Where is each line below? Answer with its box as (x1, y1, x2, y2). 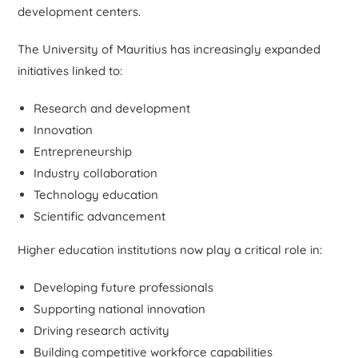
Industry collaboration (34, 165, 158, 181)
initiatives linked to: (18, 62, 123, 78)
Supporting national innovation (34, 300, 206, 316)
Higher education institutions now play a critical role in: (18, 241, 323, 257)
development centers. (18, 3, 141, 19)
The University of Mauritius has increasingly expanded (18, 41, 321, 57)
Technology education (34, 186, 159, 202)
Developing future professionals (34, 279, 214, 295)
